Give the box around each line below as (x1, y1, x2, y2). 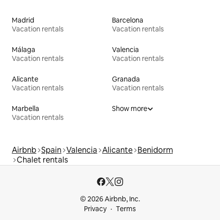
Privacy (84, 204, 107, 213)
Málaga (12, 45, 35, 54)
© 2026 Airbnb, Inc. (80, 194, 140, 203)
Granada (112, 74, 140, 83)
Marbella (12, 104, 39, 113)
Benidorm (137, 144, 173, 155)
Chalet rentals (17, 154, 68, 165)
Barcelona (112, 15, 143, 25)
